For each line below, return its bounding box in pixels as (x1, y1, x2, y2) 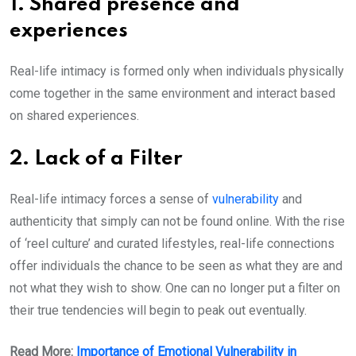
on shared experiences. (10, 108, 142, 124)
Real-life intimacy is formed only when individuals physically (10, 64, 344, 79)
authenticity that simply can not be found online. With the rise (10, 214, 345, 230)
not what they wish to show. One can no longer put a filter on (10, 281, 340, 296)
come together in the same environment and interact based (10, 86, 335, 102)
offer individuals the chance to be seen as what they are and (10, 258, 342, 274)
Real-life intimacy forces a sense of (10, 192, 212, 207)
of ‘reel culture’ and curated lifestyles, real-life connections (10, 236, 335, 252)
